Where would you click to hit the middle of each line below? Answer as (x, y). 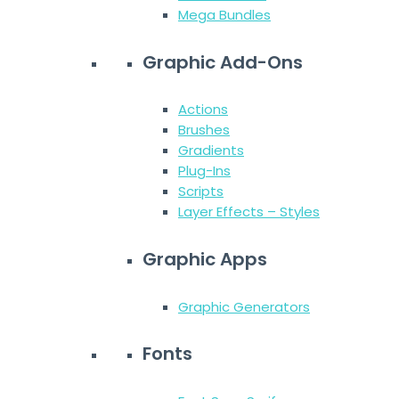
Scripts (201, 191)
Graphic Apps (205, 259)
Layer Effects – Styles (249, 212)
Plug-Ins (204, 171)
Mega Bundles (224, 15)
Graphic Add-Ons (223, 62)
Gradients (211, 151)
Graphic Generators (244, 306)
